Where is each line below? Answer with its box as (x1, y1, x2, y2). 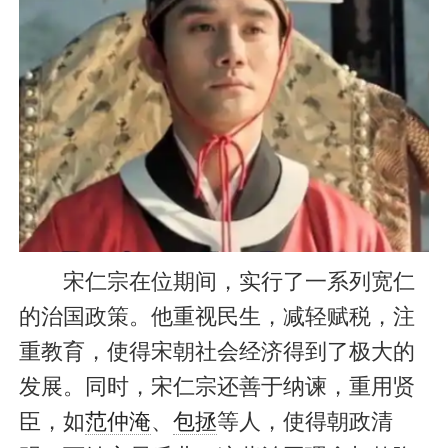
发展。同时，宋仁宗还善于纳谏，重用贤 (18, 374, 415, 400)
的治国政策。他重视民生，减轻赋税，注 (18, 304, 415, 330)
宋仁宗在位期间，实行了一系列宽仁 (18, 269, 415, 295)
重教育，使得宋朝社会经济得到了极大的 (18, 339, 415, 365)
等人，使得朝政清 (216, 409, 393, 435)
